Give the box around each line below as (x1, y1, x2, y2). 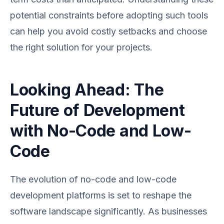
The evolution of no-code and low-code (10, 174, 176, 184)
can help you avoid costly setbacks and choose (10, 26, 207, 36)
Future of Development (10, 100, 185, 120)
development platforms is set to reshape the (10, 190, 191, 200)
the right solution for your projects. (10, 42, 152, 52)
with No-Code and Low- (10, 121, 191, 140)
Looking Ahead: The (10, 80, 164, 99)
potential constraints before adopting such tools (10, 10, 208, 20)
